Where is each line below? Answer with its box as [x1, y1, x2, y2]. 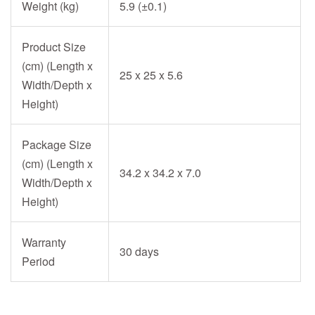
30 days [120, 243, 159, 260]
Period [22, 253, 55, 270]
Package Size [22, 136, 91, 153]
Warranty [22, 234, 66, 251]
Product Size [22, 39, 86, 56]
